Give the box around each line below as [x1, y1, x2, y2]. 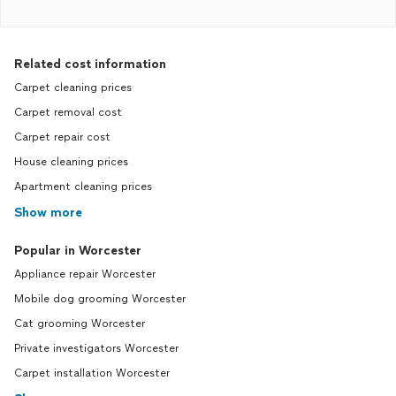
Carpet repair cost [14, 131, 110, 143]
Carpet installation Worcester [14, 367, 170, 379]
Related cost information [14, 57, 166, 72]
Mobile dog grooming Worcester [14, 293, 186, 305]
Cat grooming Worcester [14, 317, 145, 330]
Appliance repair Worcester [14, 268, 156, 280]
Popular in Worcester [14, 243, 141, 258]
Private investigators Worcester [14, 342, 179, 354]
